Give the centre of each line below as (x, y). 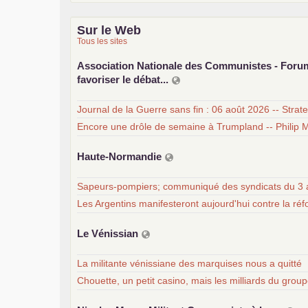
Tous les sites (102, 41)
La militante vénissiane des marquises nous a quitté (189, 264)
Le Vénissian (109, 233)
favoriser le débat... (124, 79)
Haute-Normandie (121, 156)
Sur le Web (109, 30)
